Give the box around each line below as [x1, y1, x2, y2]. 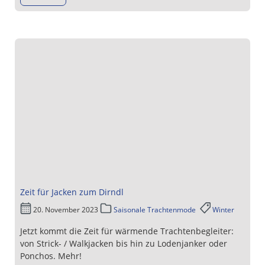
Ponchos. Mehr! [20, 250, 82, 261]
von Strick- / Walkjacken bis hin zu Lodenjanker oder [20, 237, 227, 249]
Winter [212, 204, 234, 215]
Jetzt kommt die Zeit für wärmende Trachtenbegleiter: [20, 225, 234, 237]
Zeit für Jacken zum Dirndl [20, 186, 124, 198]
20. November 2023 [31, 204, 101, 215]
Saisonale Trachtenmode [113, 204, 196, 215]
